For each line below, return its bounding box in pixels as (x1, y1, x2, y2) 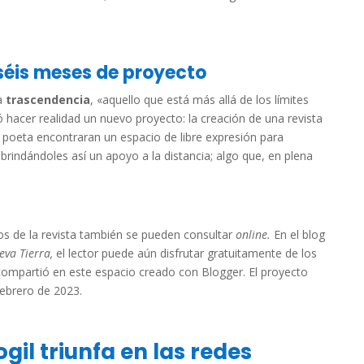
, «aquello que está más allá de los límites (90, 92, 309, 107)
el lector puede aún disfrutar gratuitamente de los (56, 245, 317, 261)
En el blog (271, 227, 325, 242)
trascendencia (6, 92, 90, 107)
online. (236, 227, 271, 242)
